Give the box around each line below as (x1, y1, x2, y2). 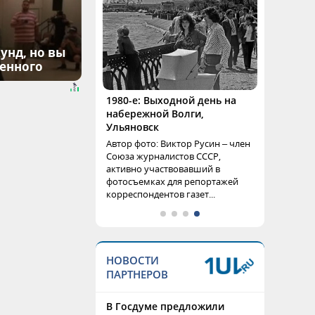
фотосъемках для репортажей (106, 175, 238, 188)
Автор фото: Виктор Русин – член (106, 137, 250, 150)
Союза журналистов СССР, (106, 150, 221, 162)
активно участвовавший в (106, 162, 220, 175)
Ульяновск (106, 120, 159, 134)
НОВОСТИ (106, 253, 159, 267)
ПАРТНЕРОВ (106, 267, 168, 281)
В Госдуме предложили (106, 300, 224, 313)
